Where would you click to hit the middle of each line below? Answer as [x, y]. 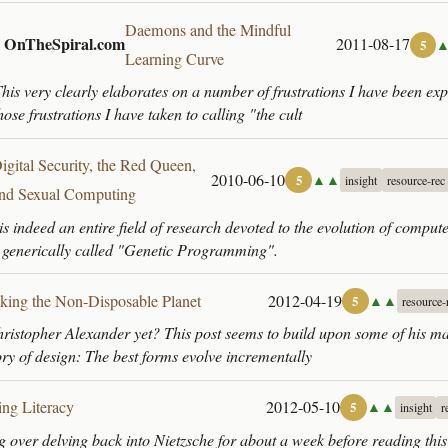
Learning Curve [175, 58]
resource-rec [415, 179]
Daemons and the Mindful [208, 29]
